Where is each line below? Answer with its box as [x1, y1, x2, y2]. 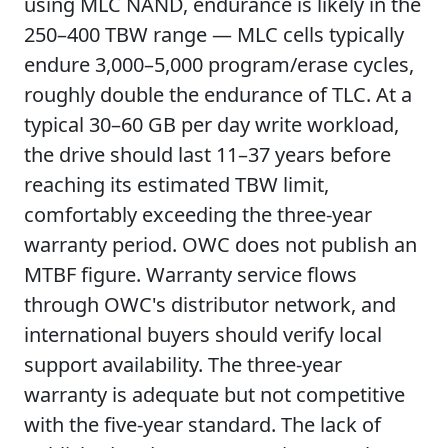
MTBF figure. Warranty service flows [24, 260, 357, 288]
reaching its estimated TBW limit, [24, 170, 329, 198]
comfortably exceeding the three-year [24, 200, 372, 228]
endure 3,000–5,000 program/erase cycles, [24, 50, 414, 78]
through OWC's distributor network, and [24, 290, 396, 318]
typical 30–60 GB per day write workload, [24, 110, 399, 138]
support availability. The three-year [24, 350, 342, 378]
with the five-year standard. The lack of [24, 410, 381, 438]
